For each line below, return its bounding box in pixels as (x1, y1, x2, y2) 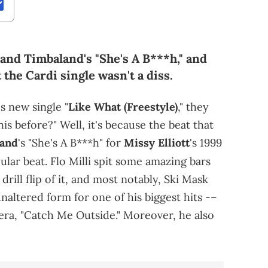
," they (178, 100, 209, 114)
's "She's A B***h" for (18, 136, 124, 150)
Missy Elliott (124, 136, 190, 150)
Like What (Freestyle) (68, 100, 178, 114)
